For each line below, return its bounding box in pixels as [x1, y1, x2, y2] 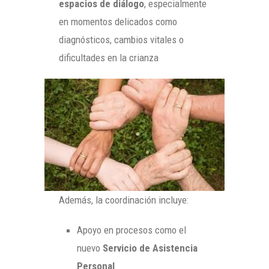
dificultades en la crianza [59, 51, 159, 64]
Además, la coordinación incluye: [59, 193, 189, 206]
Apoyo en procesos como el [77, 223, 186, 236]
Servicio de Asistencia [103, 241, 198, 254]
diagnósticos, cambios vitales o [59, 33, 184, 46]
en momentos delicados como [59, 15, 177, 28]
